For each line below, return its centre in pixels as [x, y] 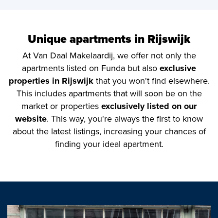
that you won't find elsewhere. [151, 81]
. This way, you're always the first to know [125, 118]
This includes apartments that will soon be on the [109, 93]
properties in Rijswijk [51, 81]
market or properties [61, 106]
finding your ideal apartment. [109, 144]
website [31, 118]
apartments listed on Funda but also [91, 68]
